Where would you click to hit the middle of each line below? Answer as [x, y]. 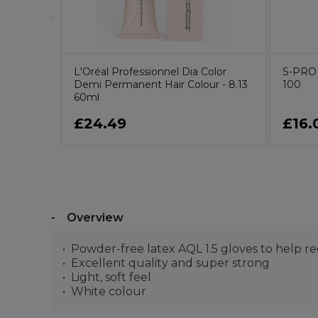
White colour [109, 291]
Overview [95, 217]
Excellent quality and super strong [170, 263]
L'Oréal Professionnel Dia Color [150, 71]
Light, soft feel [111, 277]
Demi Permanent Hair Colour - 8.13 [161, 84]
